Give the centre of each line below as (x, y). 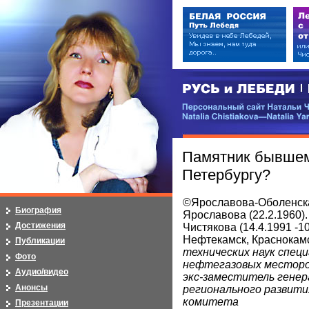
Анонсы (31, 287)
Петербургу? (226, 175)
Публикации (40, 241)
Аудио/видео (42, 272)
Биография (38, 210)
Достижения (40, 225)
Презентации (42, 302)
